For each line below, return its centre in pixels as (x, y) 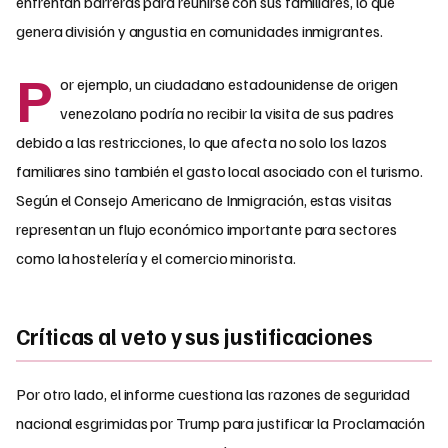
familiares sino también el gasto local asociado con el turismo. (219, 170)
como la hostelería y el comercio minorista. (156, 257)
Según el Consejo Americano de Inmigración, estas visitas (204, 199)
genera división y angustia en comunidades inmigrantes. (199, 30)
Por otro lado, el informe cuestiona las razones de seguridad (213, 393)
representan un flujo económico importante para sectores (206, 228)
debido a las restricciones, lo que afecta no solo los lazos (202, 141)
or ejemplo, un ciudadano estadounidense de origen (229, 83)
